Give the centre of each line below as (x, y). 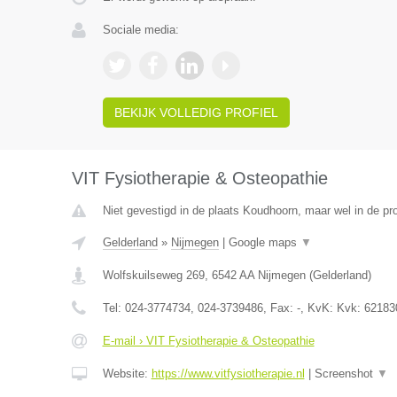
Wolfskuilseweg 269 (153, 275)
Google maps (264, 242)
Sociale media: (140, 30)
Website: (127, 374)
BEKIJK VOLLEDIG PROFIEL (196, 113)
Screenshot (345, 374)
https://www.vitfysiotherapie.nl (228, 374)
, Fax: (280, 308)
